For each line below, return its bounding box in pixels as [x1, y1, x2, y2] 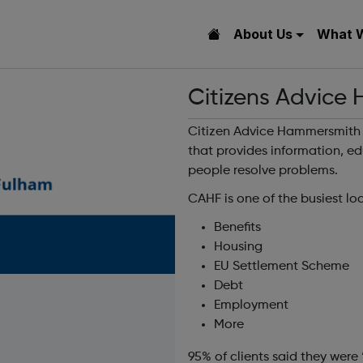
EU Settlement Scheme [214, 260, 349, 274]
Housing [214, 241, 263, 254]
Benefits [214, 221, 261, 235]
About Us [233, 26, 293, 42]
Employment [214, 299, 288, 313]
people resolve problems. [188, 164, 338, 177]
